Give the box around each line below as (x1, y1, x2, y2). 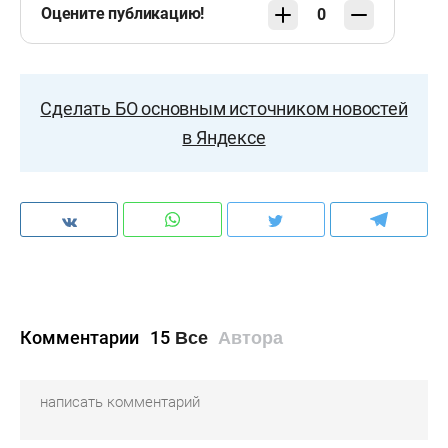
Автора (218, 327, 283, 348)
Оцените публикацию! (41, 3, 205, 23)
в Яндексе (182, 126, 266, 148)
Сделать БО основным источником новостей (40, 97, 408, 119)
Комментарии (20, 327, 143, 349)
